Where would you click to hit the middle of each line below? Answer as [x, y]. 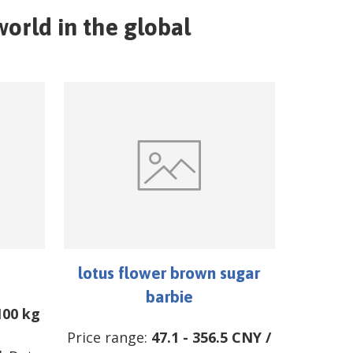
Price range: [110, 338]
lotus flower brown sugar [169, 273]
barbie [169, 297]
